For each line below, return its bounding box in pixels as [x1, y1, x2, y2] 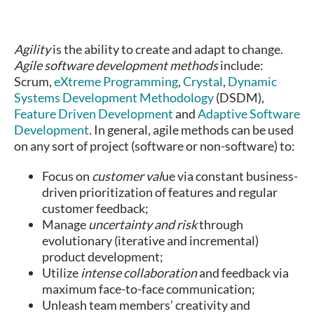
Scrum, [14, 74, 54, 90]
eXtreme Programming [54, 74, 178, 90]
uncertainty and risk [88, 217, 197, 233]
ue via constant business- [162, 168, 298, 184]
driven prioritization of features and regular [42, 184, 278, 200]
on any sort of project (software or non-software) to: [14, 138, 295, 154]
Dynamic [228, 74, 277, 90]
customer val [92, 168, 162, 184]
